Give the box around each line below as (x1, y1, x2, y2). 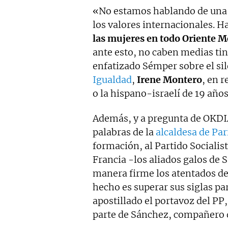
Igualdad (93, 73, 132, 85)
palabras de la (93, 126, 156, 138)
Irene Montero (137, 73, 202, 85)
